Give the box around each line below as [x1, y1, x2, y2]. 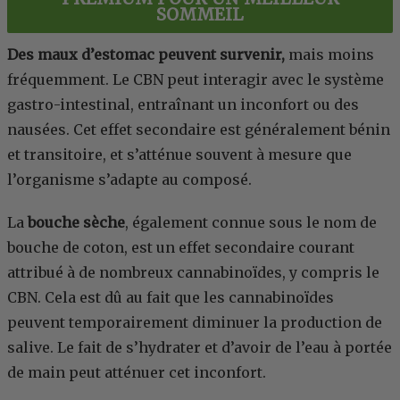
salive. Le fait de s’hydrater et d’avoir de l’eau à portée [7, 338, 392, 357]
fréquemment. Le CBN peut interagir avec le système [7, 71, 384, 89]
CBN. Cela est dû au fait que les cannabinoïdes [7, 288, 334, 307]
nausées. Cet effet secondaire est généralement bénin [7, 121, 390, 139]
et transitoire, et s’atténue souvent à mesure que [7, 146, 352, 164]
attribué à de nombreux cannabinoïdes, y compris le [7, 263, 379, 282]
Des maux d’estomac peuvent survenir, [7, 46, 285, 64]
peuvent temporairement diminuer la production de [7, 313, 382, 332]
